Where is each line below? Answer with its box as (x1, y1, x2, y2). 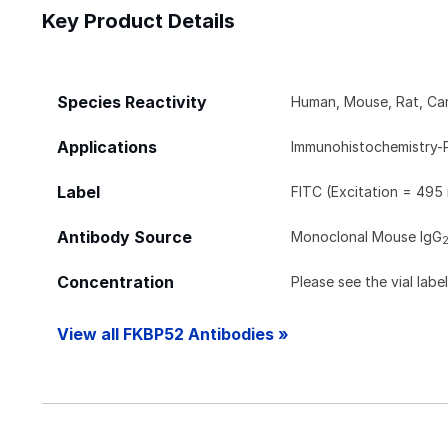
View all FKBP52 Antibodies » (57, 324, 289, 344)
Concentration (57, 272, 174, 292)
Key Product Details (42, 8, 235, 33)
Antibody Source (57, 227, 192, 247)
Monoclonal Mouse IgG (291, 227, 443, 245)
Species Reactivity (57, 92, 207, 112)
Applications (57, 137, 157, 157)
